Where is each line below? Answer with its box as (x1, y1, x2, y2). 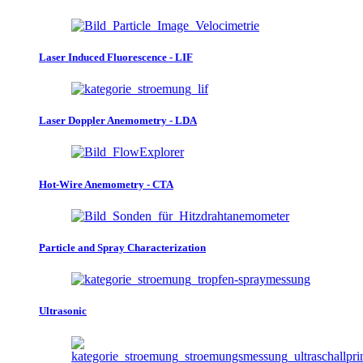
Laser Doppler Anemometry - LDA (39, 114, 197, 127)
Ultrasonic (39, 305, 87, 318)
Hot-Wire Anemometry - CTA (39, 177, 173, 190)
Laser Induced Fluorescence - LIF (39, 50, 193, 63)
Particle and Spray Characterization (39, 241, 206, 254)
